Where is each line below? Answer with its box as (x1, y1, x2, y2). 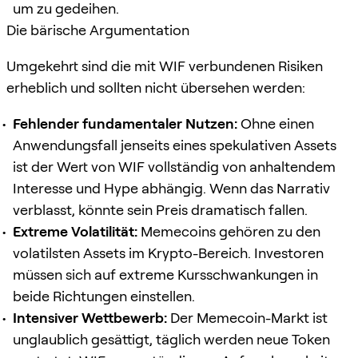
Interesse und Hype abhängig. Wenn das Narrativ (13, 179, 330, 197)
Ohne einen (237, 114, 314, 132)
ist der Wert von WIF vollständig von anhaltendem (13, 157, 336, 175)
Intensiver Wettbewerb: (13, 308, 167, 326)
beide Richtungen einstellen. (13, 287, 195, 304)
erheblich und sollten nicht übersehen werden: (6, 78, 305, 96)
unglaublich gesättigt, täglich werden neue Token (13, 330, 330, 348)
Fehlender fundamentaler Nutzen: (13, 114, 237, 132)
